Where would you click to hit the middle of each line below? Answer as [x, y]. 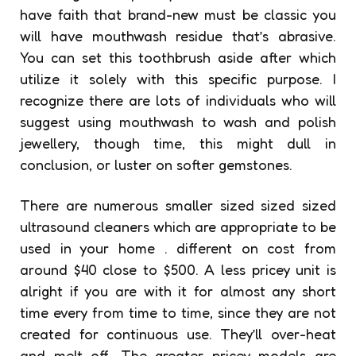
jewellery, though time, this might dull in [178, 143]
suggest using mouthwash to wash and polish [178, 122]
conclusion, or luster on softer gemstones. [156, 165]
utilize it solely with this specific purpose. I [178, 79]
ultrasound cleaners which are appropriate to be [178, 227]
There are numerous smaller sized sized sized [178, 205]
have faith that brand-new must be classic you [178, 15]
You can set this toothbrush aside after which [178, 58]
